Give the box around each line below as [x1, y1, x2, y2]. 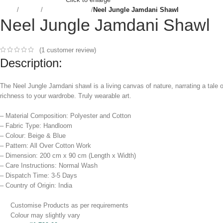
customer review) [45, 46, 96, 54]
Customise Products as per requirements [10, 202, 129, 210]
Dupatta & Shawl [43, 5, 91, 13]
